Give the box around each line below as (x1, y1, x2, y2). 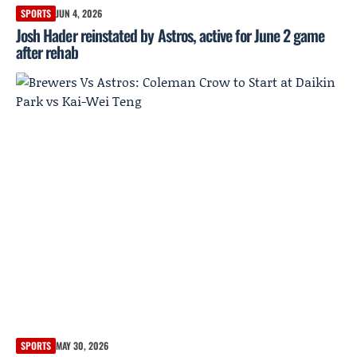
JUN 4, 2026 (56, 6, 102, 20)
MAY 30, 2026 (56, 339, 108, 353)
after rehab (16, 39, 78, 64)
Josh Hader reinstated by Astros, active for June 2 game (16, 22, 325, 47)
